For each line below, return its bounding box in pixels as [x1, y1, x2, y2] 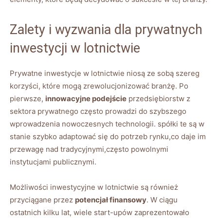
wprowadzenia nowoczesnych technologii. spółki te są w [10, 119, 204, 128]
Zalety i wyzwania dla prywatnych [10, 21, 202, 37]
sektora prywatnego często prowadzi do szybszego [10, 106, 186, 116]
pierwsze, [10, 93, 45, 103]
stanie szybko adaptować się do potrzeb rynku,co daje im [10, 131, 206, 141]
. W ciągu [146, 195, 178, 204]
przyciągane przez [10, 195, 75, 204]
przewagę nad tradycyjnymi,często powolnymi [10, 144, 168, 154]
